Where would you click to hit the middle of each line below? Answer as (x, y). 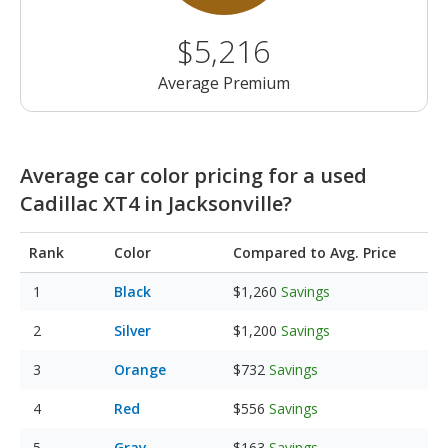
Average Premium (224, 83)
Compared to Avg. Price (314, 253)
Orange (140, 370)
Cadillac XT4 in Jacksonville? (156, 204)
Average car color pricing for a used (193, 176)
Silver (132, 331)
